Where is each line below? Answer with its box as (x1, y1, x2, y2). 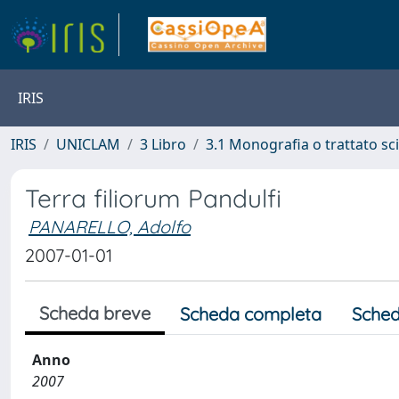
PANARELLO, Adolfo (28, 216, 191, 238)
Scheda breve (39, 302, 151, 324)
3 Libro (140, 134, 186, 154)
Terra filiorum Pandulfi (25, 183, 281, 214)
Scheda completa (180, 303, 322, 325)
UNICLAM (56, 134, 120, 154)
